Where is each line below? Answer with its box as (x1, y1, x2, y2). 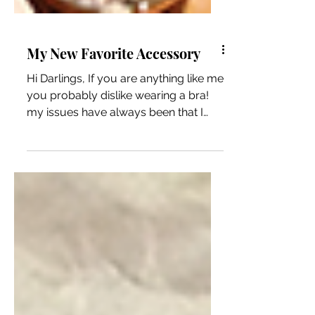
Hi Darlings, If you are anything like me (27, 105, 224, 120)
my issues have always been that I (27, 139, 203, 153)
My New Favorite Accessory (27, 77, 200, 97)
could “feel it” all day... (27, 156, 137, 170)
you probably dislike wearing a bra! (27, 122, 209, 136)
